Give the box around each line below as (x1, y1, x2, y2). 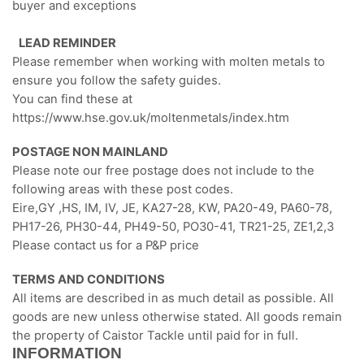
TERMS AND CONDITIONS (12, 271, 165, 287)
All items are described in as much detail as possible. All (12, 290, 334, 305)
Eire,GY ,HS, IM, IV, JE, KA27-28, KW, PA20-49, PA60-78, (12, 200, 332, 215)
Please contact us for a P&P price (12, 237, 199, 253)
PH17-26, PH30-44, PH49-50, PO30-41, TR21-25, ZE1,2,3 (12, 219, 334, 234)
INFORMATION (12, 344, 122, 362)
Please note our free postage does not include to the (12, 162, 314, 178)
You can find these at (12, 92, 132, 107)
